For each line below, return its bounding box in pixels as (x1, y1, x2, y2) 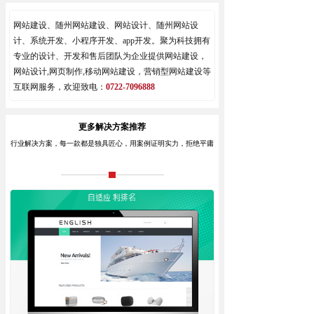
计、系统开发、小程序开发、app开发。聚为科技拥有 (13, 36, 210, 46)
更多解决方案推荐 (78, 122, 146, 132)
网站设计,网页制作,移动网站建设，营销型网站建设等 (13, 67, 211, 76)
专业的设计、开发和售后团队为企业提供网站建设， (13, 51, 207, 61)
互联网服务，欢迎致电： (13, 82, 106, 92)
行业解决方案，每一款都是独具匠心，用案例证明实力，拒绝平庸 (11, 139, 214, 147)
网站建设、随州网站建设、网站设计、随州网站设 (13, 20, 198, 30)
